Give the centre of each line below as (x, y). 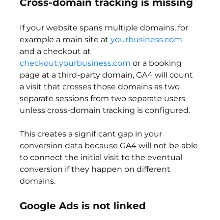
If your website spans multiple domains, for (105, 28)
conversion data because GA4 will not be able (110, 146)
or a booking (157, 63)
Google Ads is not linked (83, 206)
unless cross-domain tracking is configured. (105, 110)
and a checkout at (56, 52)
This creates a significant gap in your (92, 134)
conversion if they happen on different (96, 169)
